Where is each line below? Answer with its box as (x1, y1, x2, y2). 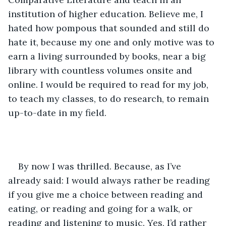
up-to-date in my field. (8, 106, 106, 119)
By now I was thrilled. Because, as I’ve (18, 160, 184, 172)
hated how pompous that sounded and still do (8, 22, 212, 34)
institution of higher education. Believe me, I (8, 8, 206, 20)
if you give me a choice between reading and (8, 188, 205, 200)
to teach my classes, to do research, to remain (8, 92, 211, 104)
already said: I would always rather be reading (8, 174, 212, 186)
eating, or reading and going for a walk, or (8, 202, 195, 214)
